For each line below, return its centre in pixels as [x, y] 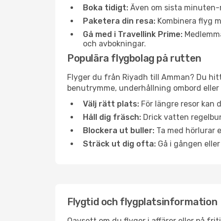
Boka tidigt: [106, 8]
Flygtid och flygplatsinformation [142, 202]
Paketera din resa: [119, 21]
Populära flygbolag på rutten [134, 58]
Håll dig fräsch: [112, 117]
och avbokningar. [114, 44]
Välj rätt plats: [111, 104]
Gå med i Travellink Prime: [133, 34]
